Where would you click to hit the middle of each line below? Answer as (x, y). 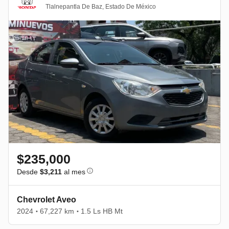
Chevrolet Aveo (47, 199)
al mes (74, 171)
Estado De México (131, 7)
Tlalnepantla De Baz (74, 7)
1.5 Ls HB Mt (102, 211)
